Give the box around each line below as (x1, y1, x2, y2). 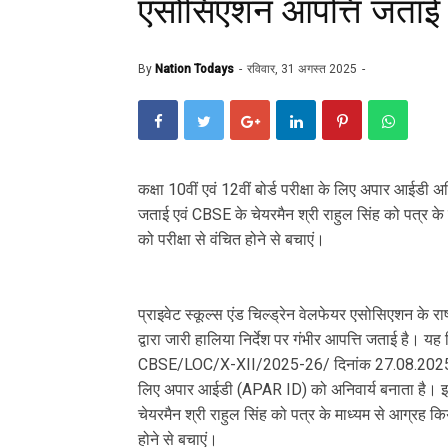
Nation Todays (155, 61, 234, 76)
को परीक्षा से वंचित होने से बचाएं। (138, 230, 325, 250)
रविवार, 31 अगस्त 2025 (247, 61, 360, 76)
